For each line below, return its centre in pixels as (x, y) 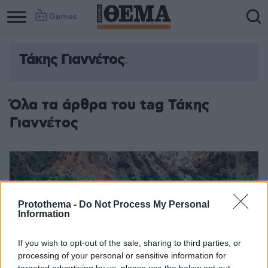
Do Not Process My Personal (144, 204)
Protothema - (48, 204)
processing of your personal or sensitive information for (122, 255)
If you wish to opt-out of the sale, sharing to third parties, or (130, 243)
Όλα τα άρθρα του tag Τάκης (109, 105)
